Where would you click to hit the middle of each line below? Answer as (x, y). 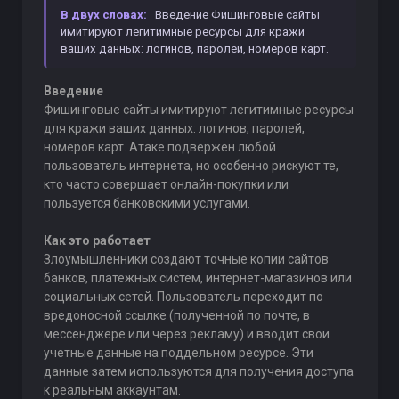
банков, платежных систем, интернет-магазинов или (197, 278)
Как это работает (97, 240)
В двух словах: (103, 15)
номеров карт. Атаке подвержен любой (159, 147)
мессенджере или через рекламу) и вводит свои (186, 334)
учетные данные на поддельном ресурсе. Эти (178, 353)
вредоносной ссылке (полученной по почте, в (176, 315)
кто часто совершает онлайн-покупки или (166, 184)
